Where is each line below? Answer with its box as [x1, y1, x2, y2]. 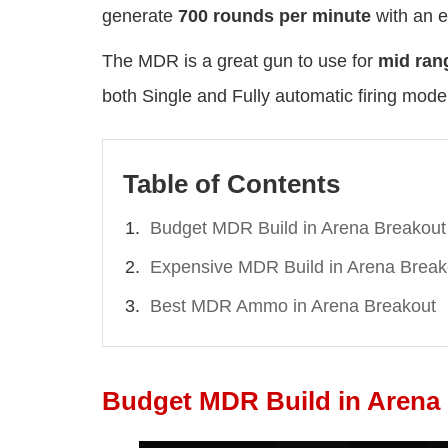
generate [102, 6, 178, 27]
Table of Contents [123, 169, 340, 200]
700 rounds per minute [178, 6, 376, 27]
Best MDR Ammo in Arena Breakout [150, 296, 436, 317]
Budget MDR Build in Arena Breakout [150, 218, 446, 239]
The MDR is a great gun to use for [102, 51, 378, 72]
